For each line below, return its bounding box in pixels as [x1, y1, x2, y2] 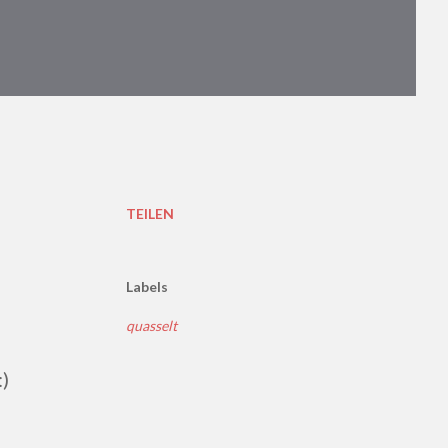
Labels [126, 278, 168, 295]
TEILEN [126, 205, 174, 222]
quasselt [126, 317, 177, 334]
